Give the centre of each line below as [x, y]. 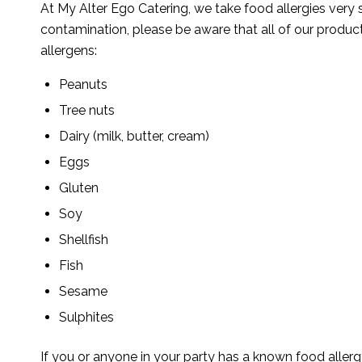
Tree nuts [87, 111]
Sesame [83, 292]
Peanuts [83, 85]
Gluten [79, 188]
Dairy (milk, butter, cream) [134, 137]
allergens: [69, 50]
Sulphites [86, 318]
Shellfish [84, 240]
